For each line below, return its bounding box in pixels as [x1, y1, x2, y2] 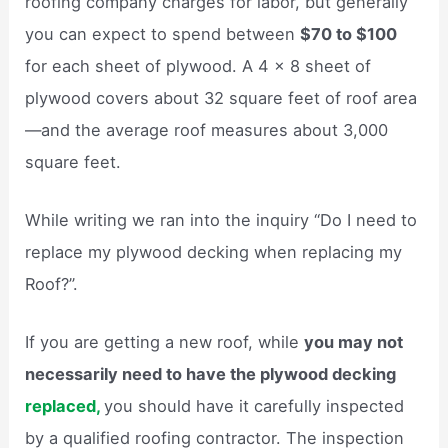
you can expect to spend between [25, 23, 301, 44]
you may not [304, 332, 404, 353]
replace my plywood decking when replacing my [25, 241, 403, 262]
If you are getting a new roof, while [25, 332, 305, 353]
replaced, [25, 396, 105, 417]
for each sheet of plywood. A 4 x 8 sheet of [25, 55, 372, 76]
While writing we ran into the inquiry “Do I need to [25, 209, 418, 230]
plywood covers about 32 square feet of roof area [25, 87, 418, 108]
